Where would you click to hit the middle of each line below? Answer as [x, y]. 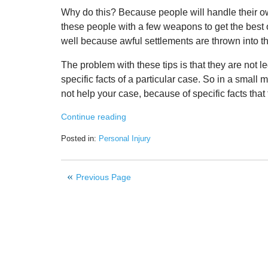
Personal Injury [125, 139]
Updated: [76, 150]
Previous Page [103, 177]
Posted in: [79, 139]
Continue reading [94, 117]
